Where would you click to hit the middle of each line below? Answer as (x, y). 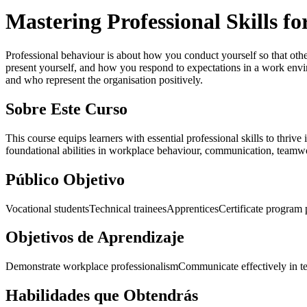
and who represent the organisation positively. (104, 79)
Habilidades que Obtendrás (102, 296)
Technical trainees (128, 208)
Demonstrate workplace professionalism (92, 267)
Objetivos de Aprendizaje (95, 237)
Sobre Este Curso (66, 109)
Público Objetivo (65, 179)
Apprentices (193, 208)
